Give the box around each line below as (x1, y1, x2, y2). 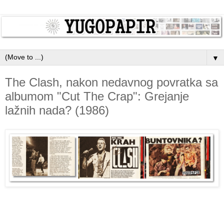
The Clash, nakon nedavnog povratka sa (5, 75, 218, 89)
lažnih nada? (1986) (5, 103, 109, 117)
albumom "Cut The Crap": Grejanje (5, 89, 189, 103)
